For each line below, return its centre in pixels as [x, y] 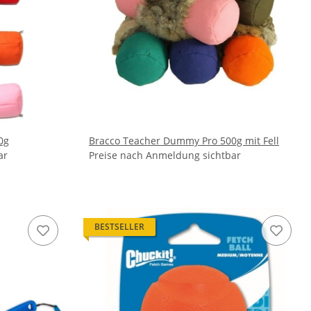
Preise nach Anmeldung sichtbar [165, 155]
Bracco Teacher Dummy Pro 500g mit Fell [184, 141]
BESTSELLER [119, 227]
